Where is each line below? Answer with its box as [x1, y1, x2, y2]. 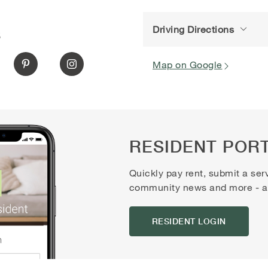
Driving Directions [153, 23, 234, 35]
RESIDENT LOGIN [151, 215, 226, 227]
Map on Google [153, 58, 223, 70]
